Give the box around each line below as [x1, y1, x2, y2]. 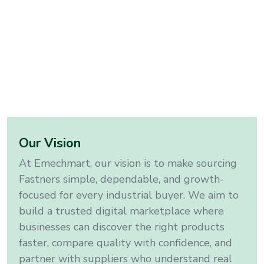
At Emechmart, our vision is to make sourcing [19, 156, 237, 171]
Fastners [19, 172, 60, 187]
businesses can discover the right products [19, 220, 225, 235]
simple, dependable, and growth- [63, 172, 224, 187]
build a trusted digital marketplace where [19, 204, 224, 219]
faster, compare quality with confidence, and [19, 236, 232, 250]
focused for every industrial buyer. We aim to [19, 188, 239, 203]
